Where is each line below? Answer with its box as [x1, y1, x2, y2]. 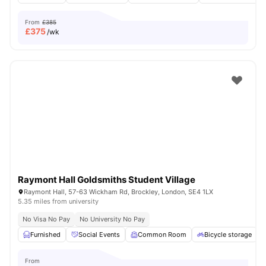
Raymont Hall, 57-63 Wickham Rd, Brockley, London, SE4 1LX [24, 188, 213, 196]
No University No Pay [80, 215, 145, 223]
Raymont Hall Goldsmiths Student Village [18, 174, 195, 185]
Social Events [78, 230, 120, 239]
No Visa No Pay [23, 215, 70, 223]
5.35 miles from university [18, 197, 99, 205]
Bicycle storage [204, 230, 252, 239]
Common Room [138, 230, 186, 239]
